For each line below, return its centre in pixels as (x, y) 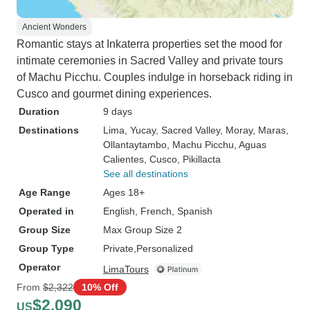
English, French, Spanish (158, 211)
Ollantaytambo (135, 145)
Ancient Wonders (54, 27)
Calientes (124, 159)
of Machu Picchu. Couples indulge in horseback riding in (155, 77)
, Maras (269, 130)
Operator (39, 267)
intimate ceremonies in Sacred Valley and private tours (150, 61)
